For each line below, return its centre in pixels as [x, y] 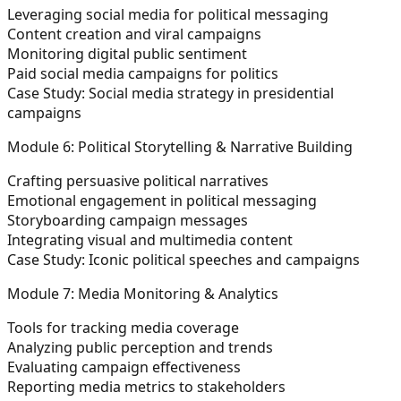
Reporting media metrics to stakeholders [148, 386]
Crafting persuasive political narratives [140, 180]
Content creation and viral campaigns [136, 34]
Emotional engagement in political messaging [164, 200]
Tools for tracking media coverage [125, 327]
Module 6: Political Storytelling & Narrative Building [180, 146]
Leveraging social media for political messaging [170, 14]
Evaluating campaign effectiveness [126, 367]
